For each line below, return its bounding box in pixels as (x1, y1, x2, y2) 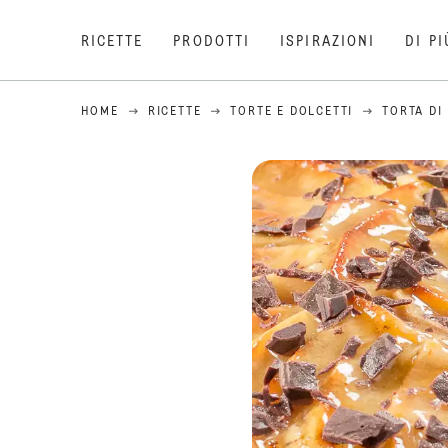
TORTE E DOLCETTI (230, 106, 354, 118)
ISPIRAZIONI (280, 35, 376, 49)
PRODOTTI (173, 35, 251, 49)
